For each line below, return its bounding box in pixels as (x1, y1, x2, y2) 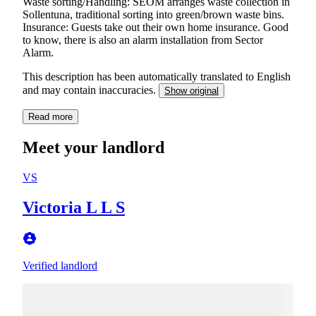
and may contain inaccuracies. (23, 83, 159, 96)
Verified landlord (23, 259, 97, 272)
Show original (164, 85, 219, 96)
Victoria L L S (23, 197, 125, 217)
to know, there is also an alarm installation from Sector (23, 33, 263, 46)
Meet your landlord (23, 138, 164, 157)
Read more (28, 111, 73, 122)
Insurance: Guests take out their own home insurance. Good (23, 20, 288, 33)
